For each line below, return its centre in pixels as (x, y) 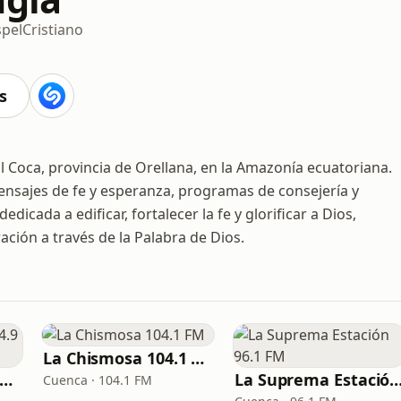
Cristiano (53, 29)
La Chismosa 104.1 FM (198, 358)
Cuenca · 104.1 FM (98, 380)
